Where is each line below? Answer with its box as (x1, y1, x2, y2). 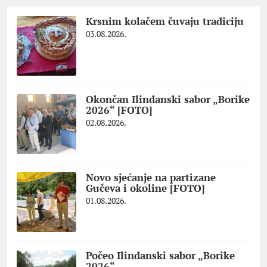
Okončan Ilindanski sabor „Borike (86, 92, 250, 107)
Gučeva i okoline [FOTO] (86, 181, 205, 195)
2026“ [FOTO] (86, 103, 153, 117)
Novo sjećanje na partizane (86, 170, 216, 185)
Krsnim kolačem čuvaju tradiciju (86, 14, 247, 29)
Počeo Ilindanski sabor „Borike (86, 249, 235, 263)
